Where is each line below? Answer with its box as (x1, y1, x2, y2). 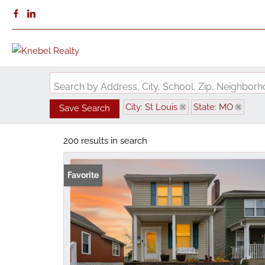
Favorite (67, 170, 99, 180)
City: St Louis (125, 102, 177, 112)
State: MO (193, 102, 233, 112)
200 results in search (63, 135, 147, 146)
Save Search (59, 103, 110, 114)
